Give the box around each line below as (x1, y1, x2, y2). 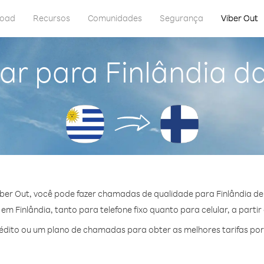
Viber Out (221, 12, 258, 24)
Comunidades (88, 12, 142, 24)
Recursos (33, 12, 70, 24)
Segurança (160, 12, 203, 24)
